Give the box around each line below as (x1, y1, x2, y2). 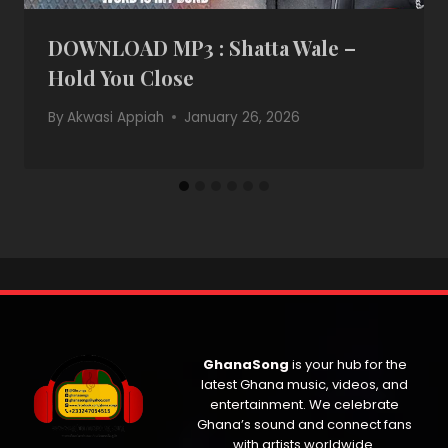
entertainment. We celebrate (210, 395, 399, 415)
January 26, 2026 (184, 107, 301, 127)
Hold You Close (48, 64, 194, 92)
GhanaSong (202, 355, 289, 375)
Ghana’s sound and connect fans (197, 415, 412, 435)
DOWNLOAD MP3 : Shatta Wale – (48, 34, 356, 62)
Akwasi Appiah (67, 107, 165, 127)
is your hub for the (288, 355, 407, 375)
